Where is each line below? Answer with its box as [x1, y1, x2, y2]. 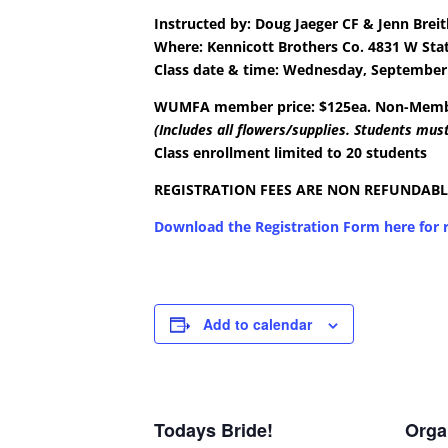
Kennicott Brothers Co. [207, 37, 369, 57]
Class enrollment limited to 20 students [154, 143, 428, 163]
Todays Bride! [154, 417, 274, 444]
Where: [154, 37, 208, 57]
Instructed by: [154, 14, 256, 34]
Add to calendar [203, 314, 313, 335]
